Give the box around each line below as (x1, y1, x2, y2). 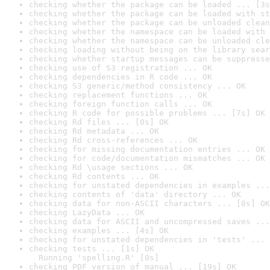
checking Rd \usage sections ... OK (29, 163, 193, 172)
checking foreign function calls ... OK (29, 99, 212, 108)
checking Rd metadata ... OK (29, 127, 159, 136)
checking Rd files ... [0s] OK (29, 118, 169, 127)
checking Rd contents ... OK (29, 172, 159, 181)
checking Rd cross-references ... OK (29, 136, 198, 145)
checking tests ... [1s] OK (29, 244, 154, 253)
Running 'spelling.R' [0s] (29, 253, 159, 262)
